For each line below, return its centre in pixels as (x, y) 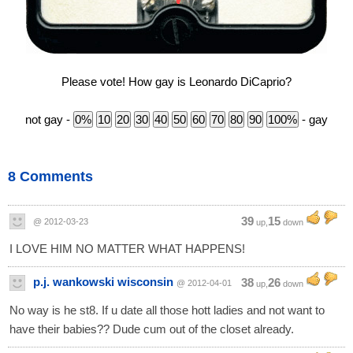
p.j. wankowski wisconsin (103, 282)
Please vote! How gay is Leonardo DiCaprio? (176, 82)
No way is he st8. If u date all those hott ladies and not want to (167, 310)
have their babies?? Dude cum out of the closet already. (152, 329)
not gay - (49, 119)
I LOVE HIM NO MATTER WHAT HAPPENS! (127, 249)
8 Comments (50, 176)
